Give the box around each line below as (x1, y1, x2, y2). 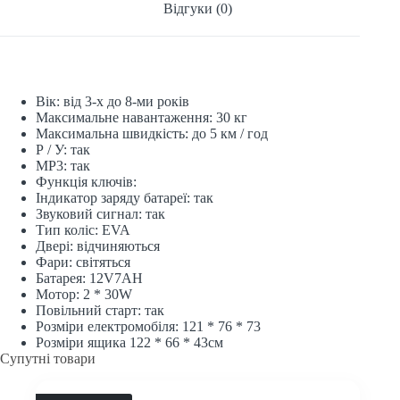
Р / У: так (36, 142, 90, 158)
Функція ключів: (36, 174, 137, 190)
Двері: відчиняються (36, 238, 160, 254)
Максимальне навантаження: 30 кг (36, 110, 247, 126)
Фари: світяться (36, 254, 130, 271)
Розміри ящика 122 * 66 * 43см (36, 335, 223, 351)
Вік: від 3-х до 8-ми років (36, 94, 189, 110)
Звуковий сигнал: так (36, 206, 165, 222)
